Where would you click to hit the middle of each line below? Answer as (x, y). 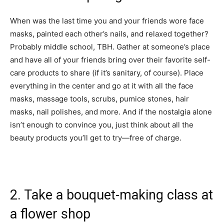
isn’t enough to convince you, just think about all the (102, 125)
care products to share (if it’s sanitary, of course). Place (107, 73)
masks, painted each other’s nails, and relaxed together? (109, 34)
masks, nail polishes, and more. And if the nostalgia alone (111, 112)
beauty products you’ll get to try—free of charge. (96, 138)
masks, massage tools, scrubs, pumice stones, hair (99, 99)
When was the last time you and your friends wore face (107, 21)
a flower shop (50, 214)
